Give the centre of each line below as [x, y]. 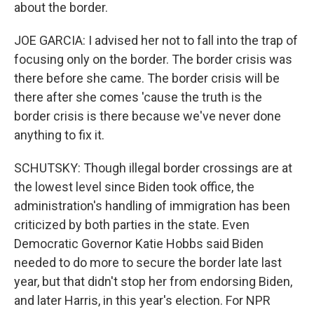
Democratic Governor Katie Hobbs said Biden [139, 243]
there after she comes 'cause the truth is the [138, 97]
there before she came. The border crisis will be [147, 78]
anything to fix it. [59, 135]
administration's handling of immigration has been [152, 205]
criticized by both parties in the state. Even [132, 224]
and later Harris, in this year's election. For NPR [142, 300]
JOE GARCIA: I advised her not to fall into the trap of [156, 40]
